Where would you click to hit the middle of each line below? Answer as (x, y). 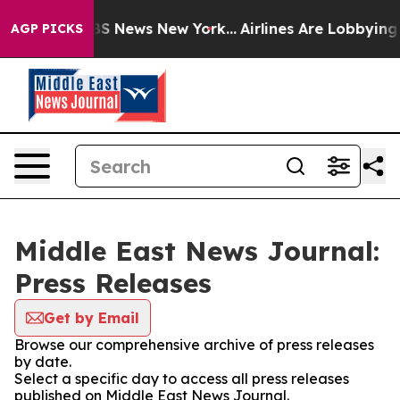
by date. (43, 362)
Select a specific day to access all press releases (182, 379)
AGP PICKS (47, 29)
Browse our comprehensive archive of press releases (194, 345)
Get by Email (92, 318)
